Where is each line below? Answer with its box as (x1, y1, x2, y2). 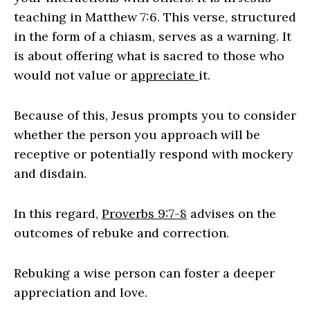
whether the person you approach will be (14, 127, 260, 143)
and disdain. (14, 165, 86, 182)
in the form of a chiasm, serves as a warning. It (14, 28, 291, 45)
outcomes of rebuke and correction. (14, 225, 229, 241)
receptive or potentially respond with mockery (14, 146, 293, 163)
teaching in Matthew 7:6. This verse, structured (14, 9, 296, 26)
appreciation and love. (14, 284, 147, 301)
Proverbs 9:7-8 (102, 206, 187, 222)
